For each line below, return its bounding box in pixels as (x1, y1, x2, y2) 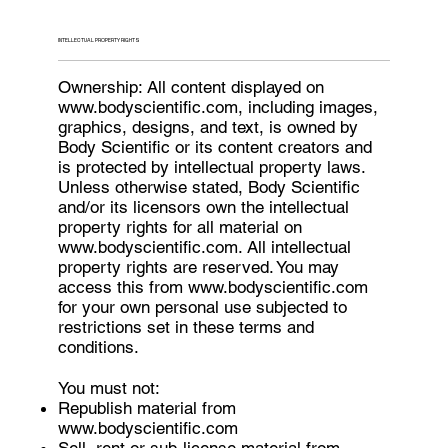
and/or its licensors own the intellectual (58, 196, 350, 217)
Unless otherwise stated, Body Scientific (58, 176, 361, 197)
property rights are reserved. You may (58, 256, 340, 277)
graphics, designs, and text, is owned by (58, 116, 359, 137)
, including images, (238, 96, 379, 117)
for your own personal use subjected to (58, 296, 348, 317)
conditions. (58, 336, 140, 357)
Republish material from (58, 397, 237, 418)
